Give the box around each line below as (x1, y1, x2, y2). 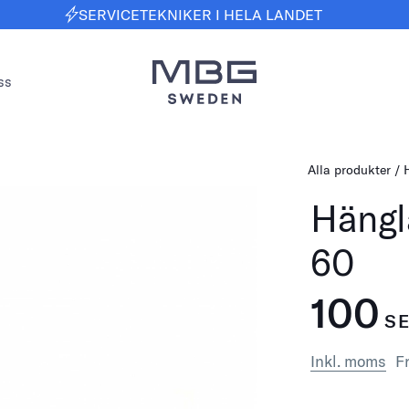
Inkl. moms (310, 351, 387, 371)
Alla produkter (308, 162, 392, 178)
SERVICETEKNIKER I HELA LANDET (79, 5, 322, 24)
